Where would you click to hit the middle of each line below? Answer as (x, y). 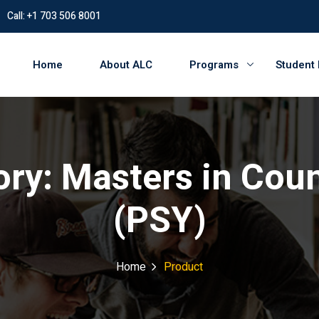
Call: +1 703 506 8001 (54, 16)
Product (183, 267)
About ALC (126, 64)
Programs (214, 64)
